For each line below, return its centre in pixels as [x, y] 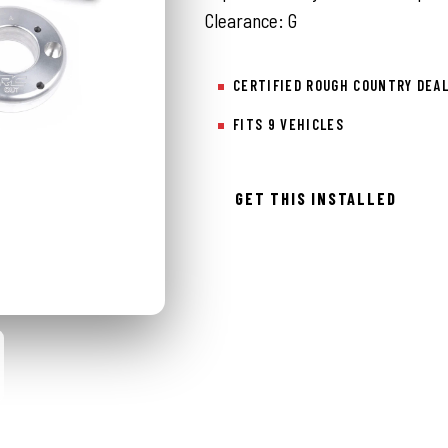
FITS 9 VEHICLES [288, 124]
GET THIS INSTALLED [316, 198]
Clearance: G [250, 20]
